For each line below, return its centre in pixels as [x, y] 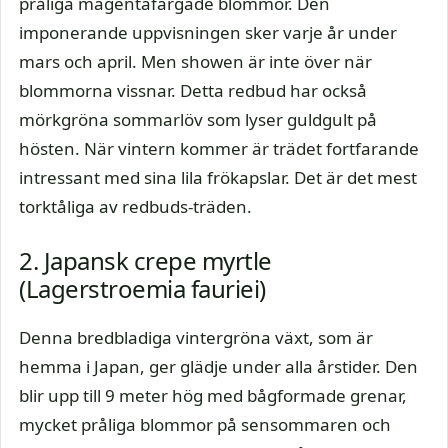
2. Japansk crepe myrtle [145, 260]
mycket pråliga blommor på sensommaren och [205, 424]
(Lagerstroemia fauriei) [142, 288]
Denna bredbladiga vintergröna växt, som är [196, 337]
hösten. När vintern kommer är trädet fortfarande [219, 148]
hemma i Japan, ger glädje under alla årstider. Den [218, 366]
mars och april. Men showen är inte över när [195, 61]
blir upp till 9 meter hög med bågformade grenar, [213, 395]
